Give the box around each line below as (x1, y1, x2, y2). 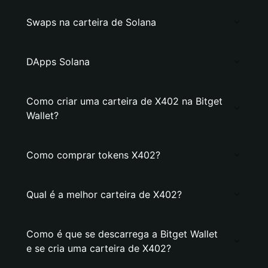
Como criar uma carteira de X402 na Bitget (26, 95, 223, 107)
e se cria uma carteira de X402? (26, 242, 171, 254)
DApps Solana (26, 56, 90, 68)
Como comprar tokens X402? (26, 149, 160, 161)
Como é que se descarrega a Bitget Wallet (26, 228, 218, 240)
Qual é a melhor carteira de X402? (26, 188, 182, 200)
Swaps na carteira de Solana (26, 16, 156, 28)
